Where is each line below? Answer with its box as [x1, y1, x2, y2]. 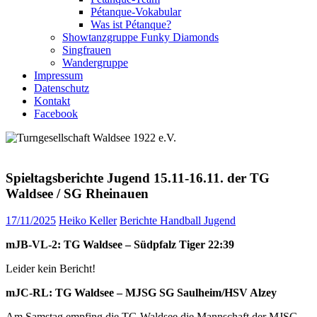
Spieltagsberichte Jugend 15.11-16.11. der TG [6, 170, 270, 185]
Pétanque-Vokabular [91, 6, 181, 18]
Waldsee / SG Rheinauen [6, 185, 149, 201]
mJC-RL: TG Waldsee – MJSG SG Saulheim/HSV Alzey [6, 287, 277, 299]
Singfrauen [62, 44, 111, 56]
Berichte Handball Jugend [120, 214, 236, 227]
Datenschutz [34, 82, 89, 94]
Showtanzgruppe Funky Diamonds [62, 31, 219, 43]
